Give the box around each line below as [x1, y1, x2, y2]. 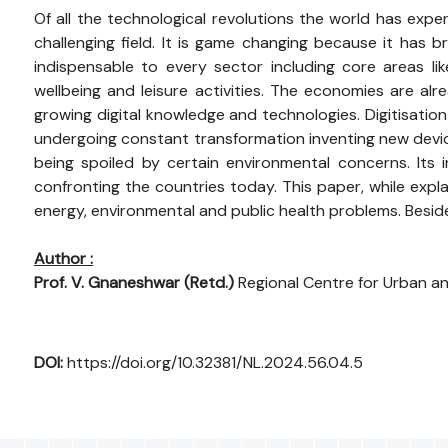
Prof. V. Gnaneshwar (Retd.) [34, 272, 238, 294]
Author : [34, 248, 93, 270]
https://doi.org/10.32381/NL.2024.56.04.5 [63, 352, 363, 374]
